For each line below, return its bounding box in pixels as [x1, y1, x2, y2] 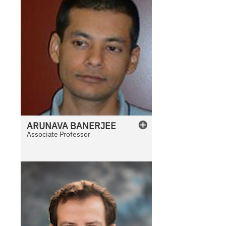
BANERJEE [70, 120, 117, 132]
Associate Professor [27, 130, 91, 139]
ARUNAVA [27, 120, 69, 132]
